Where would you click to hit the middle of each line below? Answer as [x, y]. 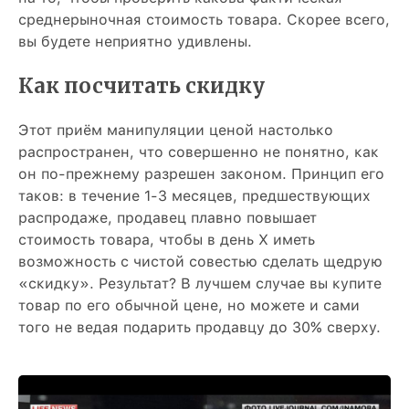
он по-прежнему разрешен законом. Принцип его [201, 174]
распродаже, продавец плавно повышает [168, 218]
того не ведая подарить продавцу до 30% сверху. [199, 327]
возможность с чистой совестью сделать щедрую [200, 262]
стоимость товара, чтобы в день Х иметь [167, 240]
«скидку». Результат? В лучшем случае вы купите [200, 283]
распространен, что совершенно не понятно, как [199, 152]
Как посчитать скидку [142, 86]
